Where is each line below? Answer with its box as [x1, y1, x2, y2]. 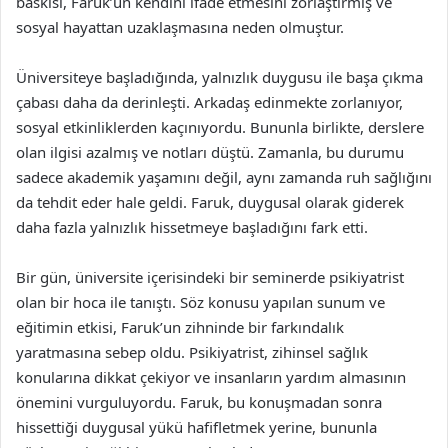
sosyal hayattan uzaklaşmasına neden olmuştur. [16, 16, 344, 37]
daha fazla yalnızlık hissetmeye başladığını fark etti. [16, 216, 368, 237]
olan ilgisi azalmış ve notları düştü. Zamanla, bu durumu [16, 141, 404, 162]
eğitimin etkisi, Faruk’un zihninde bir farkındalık [16, 316, 344, 337]
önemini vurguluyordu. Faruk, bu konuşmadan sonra [16, 391, 382, 412]
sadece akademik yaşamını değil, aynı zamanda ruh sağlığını [16, 166, 432, 187]
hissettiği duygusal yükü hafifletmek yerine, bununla [16, 416, 377, 437]
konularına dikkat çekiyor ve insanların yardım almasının [16, 366, 406, 387]
